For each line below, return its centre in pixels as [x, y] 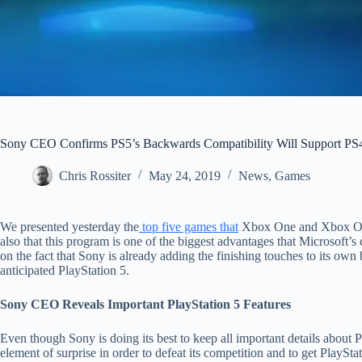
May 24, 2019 [185, 175]
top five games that [189, 226]
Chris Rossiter [95, 175]
